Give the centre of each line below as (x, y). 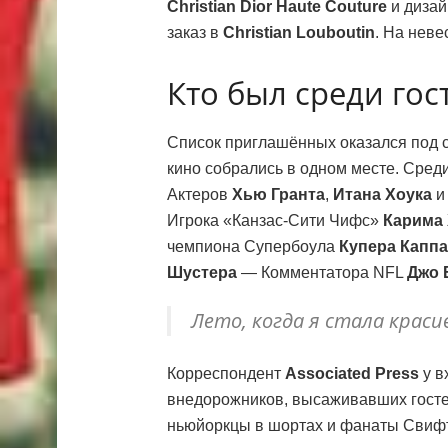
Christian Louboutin (299, 33)
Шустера (202, 272)
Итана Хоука (382, 194)
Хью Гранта (278, 194)
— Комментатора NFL (322, 272)
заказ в (195, 33)
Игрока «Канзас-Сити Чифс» (275, 220)
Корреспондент (226, 373)
